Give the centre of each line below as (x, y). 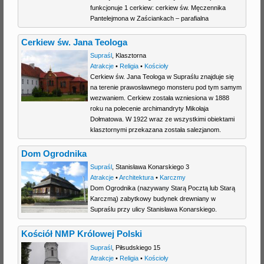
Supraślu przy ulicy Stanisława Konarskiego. (153, 209)
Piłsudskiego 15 (138, 247)
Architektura (136, 178)
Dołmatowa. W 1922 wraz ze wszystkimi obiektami (162, 119)
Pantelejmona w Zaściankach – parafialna (149, 19)
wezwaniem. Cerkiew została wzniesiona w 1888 (159, 98)
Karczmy (172, 178)
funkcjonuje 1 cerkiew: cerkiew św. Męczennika (158, 8)
